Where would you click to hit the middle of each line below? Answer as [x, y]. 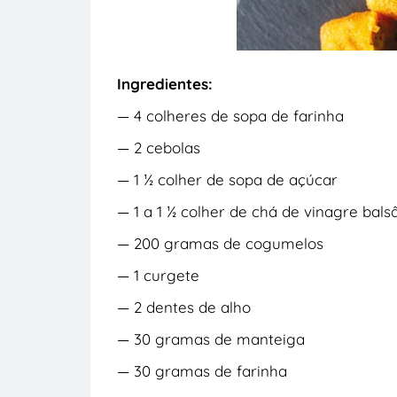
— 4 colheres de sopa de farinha [230, 115]
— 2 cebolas [159, 147]
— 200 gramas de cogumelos [220, 243]
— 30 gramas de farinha [202, 370]
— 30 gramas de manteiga [211, 339]
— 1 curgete [158, 275]
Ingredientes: [165, 83]
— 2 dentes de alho [184, 307]
